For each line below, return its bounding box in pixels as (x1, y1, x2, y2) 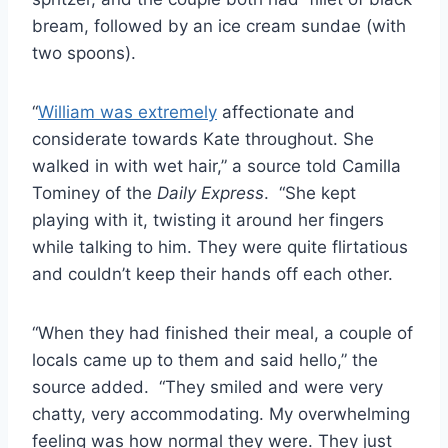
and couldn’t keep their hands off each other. (32, 263, 393, 284)
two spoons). (32, 42, 136, 63)
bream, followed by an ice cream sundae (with (32, 15, 406, 36)
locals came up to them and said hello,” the (32, 349, 378, 370)
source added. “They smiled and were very (32, 376, 383, 397)
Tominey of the (32, 182, 157, 203)
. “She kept (264, 182, 356, 203)
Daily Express (157, 182, 264, 203)
